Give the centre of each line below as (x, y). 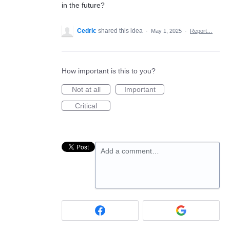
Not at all (86, 89)
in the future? (83, 5)
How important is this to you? (109, 71)
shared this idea (121, 31)
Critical (86, 106)
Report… (201, 31)
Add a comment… (130, 151)
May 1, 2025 (166, 31)
